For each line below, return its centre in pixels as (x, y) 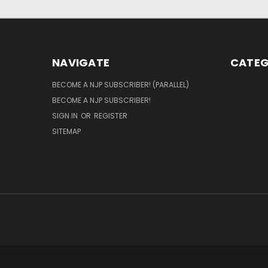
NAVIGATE (81, 62)
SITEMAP (66, 131)
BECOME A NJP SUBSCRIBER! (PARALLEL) (121, 84)
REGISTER (111, 115)
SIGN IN (66, 115)
